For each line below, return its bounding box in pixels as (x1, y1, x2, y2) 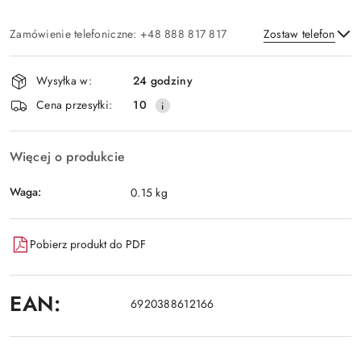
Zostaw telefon (263, 25, 335, 42)
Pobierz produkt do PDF (30, 236, 146, 253)
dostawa (9, 97, 77, 125)
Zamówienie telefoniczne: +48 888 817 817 (10, 25, 227, 42)
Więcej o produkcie (10, 147, 125, 166)
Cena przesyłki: (36, 97, 113, 114)
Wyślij (159, 95, 202, 114)
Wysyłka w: (36, 73, 92, 89)
